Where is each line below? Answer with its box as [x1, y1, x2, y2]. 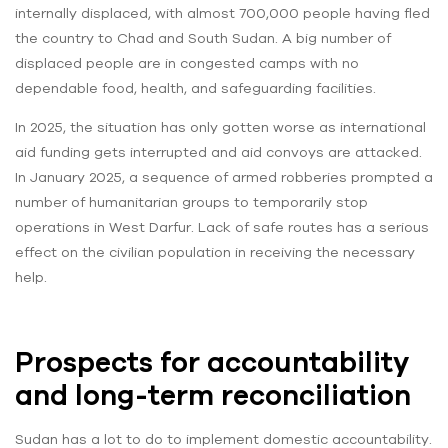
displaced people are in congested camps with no [15, 54, 359, 71]
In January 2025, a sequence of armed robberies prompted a [15, 168, 433, 185]
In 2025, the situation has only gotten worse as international [15, 118, 426, 135]
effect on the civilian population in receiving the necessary [15, 243, 415, 260]
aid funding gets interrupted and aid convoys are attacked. [15, 143, 422, 160]
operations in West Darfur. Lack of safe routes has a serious [15, 218, 429, 235]
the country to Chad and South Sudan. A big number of [15, 29, 391, 46]
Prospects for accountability [15, 345, 409, 378]
